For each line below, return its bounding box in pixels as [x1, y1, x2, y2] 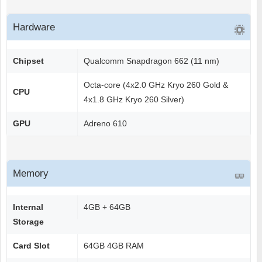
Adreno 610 [84, 119, 127, 129]
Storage [13, 217, 44, 227]
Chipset [13, 56, 44, 66]
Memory [13, 168, 49, 180]
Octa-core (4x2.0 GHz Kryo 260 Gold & [84, 80, 228, 90]
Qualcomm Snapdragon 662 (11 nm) [84, 56, 219, 66]
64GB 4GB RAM [84, 241, 144, 251]
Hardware [13, 22, 55, 33]
